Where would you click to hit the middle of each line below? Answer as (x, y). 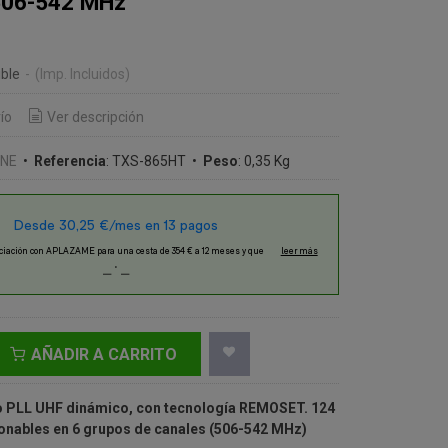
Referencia (69, 160)
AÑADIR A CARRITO (101, 354)
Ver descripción (95, 117)
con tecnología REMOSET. (221, 407)
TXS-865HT (148, 160)
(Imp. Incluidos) (82, 74)
